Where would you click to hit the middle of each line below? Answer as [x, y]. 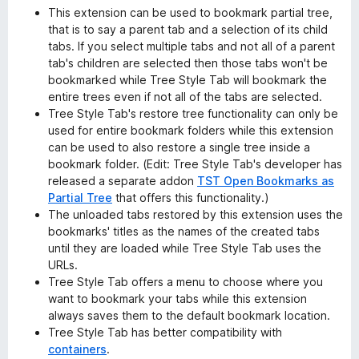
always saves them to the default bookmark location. [189, 315]
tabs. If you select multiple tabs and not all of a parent [192, 46]
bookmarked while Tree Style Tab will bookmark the [188, 80]
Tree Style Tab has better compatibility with [165, 332]
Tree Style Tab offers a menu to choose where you [186, 282]
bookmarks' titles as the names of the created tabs [184, 231]
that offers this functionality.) [191, 198]
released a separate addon [123, 181]
